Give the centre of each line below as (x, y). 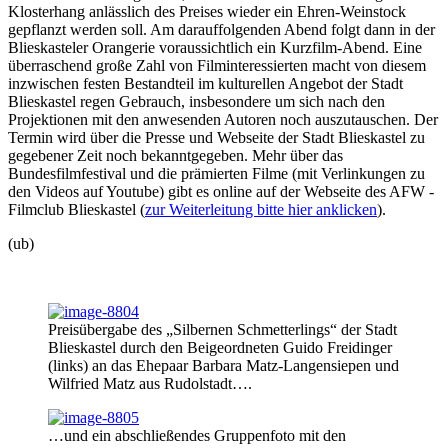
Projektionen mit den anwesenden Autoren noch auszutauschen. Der (223, 119)
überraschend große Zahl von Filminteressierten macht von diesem (217, 65)
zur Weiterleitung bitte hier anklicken (261, 209)
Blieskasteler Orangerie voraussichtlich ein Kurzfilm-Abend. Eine (215, 47)
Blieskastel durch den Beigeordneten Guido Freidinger (220, 347)
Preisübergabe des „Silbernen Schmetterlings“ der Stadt (222, 329)
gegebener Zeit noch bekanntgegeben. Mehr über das (175, 155)
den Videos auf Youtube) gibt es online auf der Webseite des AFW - (221, 191)
